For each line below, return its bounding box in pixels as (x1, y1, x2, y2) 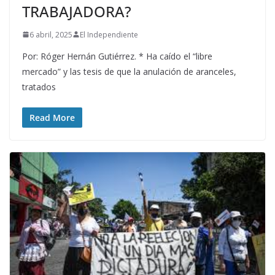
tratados (22, 80, 56, 93)
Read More (29, 111, 75, 123)
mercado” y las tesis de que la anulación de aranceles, (22, 65, 236, 77)
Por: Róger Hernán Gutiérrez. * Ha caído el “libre (22, 50, 212, 62)
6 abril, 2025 (29, 29, 72, 40)
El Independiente (80, 29, 138, 40)
